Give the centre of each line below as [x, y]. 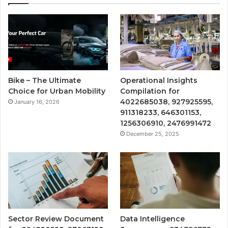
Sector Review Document [56, 219]
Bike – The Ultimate [45, 81]
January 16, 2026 [37, 102]
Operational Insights [159, 81]
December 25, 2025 [153, 134]
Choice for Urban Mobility [57, 91]
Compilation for [150, 91]
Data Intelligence [153, 219]
